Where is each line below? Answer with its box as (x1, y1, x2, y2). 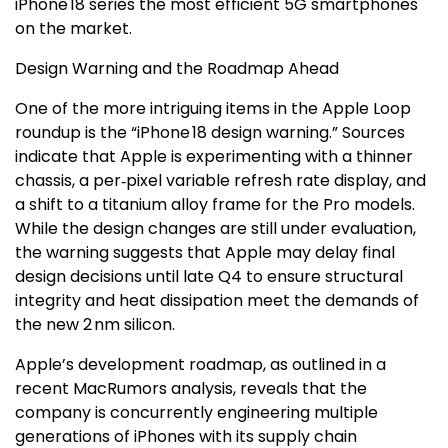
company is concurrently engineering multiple (15, 401, 378, 424)
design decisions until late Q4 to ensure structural (15, 265, 403, 288)
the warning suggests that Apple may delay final (15, 241, 395, 264)
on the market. (15, 17, 132, 40)
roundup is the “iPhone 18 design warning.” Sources (15, 121, 405, 144)
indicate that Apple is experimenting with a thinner (15, 145, 413, 168)
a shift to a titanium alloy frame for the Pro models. (15, 193, 415, 216)
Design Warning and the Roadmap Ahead (15, 57, 339, 80)
